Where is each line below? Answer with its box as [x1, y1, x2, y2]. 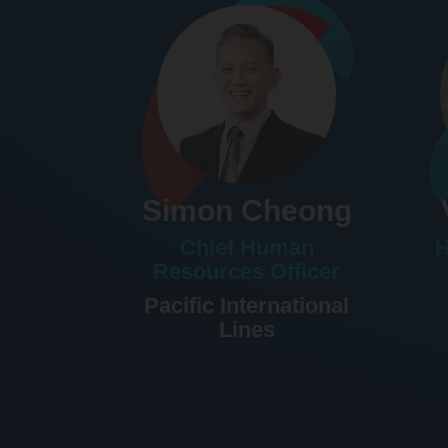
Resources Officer [153, 259, 341, 285]
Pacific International [144, 293, 350, 319]
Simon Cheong [141, 194, 352, 228]
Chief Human [179, 235, 314, 261]
